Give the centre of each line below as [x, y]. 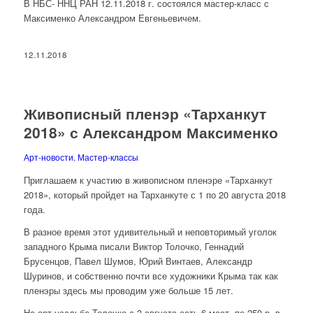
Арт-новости [48, 157]
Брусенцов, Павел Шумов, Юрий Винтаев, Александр [138, 261]
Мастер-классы [108, 157]
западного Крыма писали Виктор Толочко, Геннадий [133, 246]
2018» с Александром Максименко [151, 132]
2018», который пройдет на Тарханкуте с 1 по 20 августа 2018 [154, 194]
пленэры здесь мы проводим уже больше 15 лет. [128, 290]
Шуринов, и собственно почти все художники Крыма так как [151, 275]
